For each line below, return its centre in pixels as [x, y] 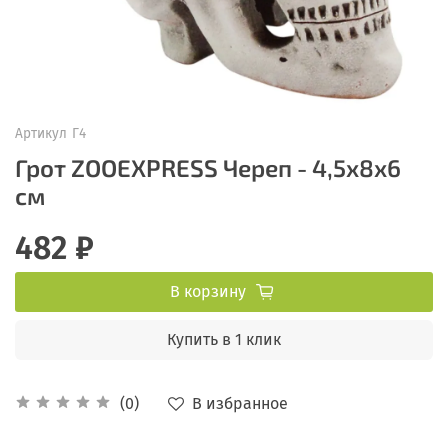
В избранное [240, 403]
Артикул [41, 133]
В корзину [207, 291]
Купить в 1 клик [224, 339]
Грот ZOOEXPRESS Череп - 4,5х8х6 [208, 167]
